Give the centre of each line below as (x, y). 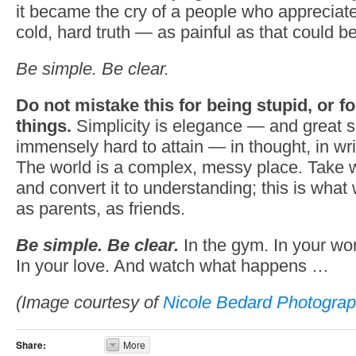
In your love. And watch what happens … (172, 266)
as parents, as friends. (101, 209)
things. (44, 126)
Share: (31, 345)
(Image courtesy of (89, 302)
